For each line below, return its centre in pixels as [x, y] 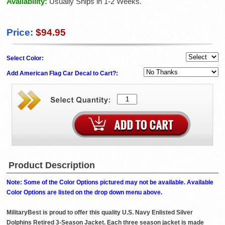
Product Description [52, 165]
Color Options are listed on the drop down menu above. [84, 192]
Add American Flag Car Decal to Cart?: [63, 73]
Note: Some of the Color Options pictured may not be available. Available [110, 182]
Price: [20, 32]
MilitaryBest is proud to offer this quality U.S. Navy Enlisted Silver [100, 212]
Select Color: [26, 58]
